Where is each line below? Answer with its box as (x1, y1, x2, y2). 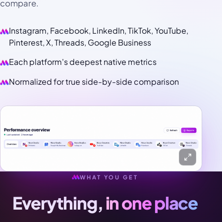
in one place (105, 192, 198, 214)
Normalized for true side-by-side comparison (9, 76, 179, 87)
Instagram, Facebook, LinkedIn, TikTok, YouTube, (9, 25, 189, 36)
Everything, (12, 192, 103, 214)
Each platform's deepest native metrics (9, 56, 157, 67)
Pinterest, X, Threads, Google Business (9, 37, 152, 48)
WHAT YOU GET (80, 173, 138, 180)
